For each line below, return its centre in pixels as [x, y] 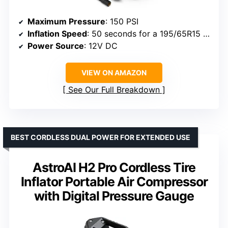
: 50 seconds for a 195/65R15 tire [145, 34]
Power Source [56, 46]
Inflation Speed [57, 34]
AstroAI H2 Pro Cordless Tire [114, 168]
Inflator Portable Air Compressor [114, 182]
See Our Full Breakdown [114, 90]
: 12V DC [101, 46]
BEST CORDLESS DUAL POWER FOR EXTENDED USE [101, 137]
